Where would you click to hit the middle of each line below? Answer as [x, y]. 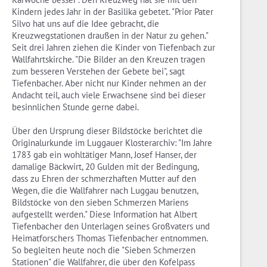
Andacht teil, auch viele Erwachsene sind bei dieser [109, 95]
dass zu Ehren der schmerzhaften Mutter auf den [104, 179]
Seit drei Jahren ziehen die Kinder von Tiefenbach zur [114, 48]
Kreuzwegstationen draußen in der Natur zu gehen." [110, 36]
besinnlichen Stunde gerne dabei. [75, 107]
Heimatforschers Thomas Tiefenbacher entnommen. [110, 238]
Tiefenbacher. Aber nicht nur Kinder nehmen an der [109, 83]
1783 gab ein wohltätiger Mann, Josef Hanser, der [104, 155]
